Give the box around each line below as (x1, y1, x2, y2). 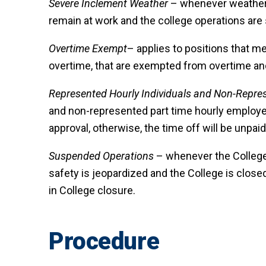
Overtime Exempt (49, 42, 127, 55)
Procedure (49, 227, 160, 256)
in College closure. (49, 184, 135, 197)
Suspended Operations (49, 150, 154, 163)
